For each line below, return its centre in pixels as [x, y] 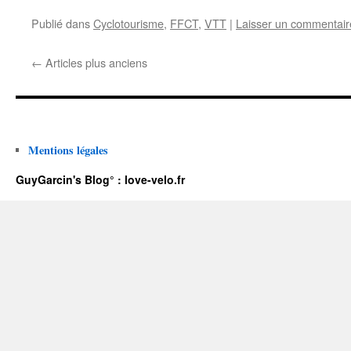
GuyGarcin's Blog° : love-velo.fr [100, 180]
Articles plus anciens [95, 63]
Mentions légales [68, 150]
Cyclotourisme [128, 24]
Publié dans [61, 24]
